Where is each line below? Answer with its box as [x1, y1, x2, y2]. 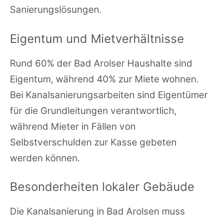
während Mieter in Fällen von [10, 120, 136, 132]
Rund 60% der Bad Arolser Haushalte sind [10, 57, 192, 69]
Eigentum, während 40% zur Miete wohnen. [10, 73, 199, 85]
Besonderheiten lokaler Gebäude [10, 180, 194, 194]
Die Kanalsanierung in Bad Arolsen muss [10, 206, 185, 218]
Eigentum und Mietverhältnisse [10, 31, 184, 46]
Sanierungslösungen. [10, 4, 102, 16]
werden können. [10, 152, 80, 164]
